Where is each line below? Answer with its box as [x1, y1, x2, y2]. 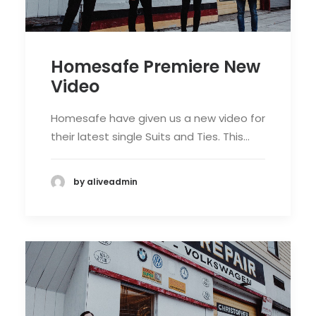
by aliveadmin [73, 176, 138, 188]
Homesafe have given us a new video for [51, 110, 265, 126]
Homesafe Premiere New [51, 54, 260, 78]
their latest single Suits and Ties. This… [51, 128, 250, 144]
